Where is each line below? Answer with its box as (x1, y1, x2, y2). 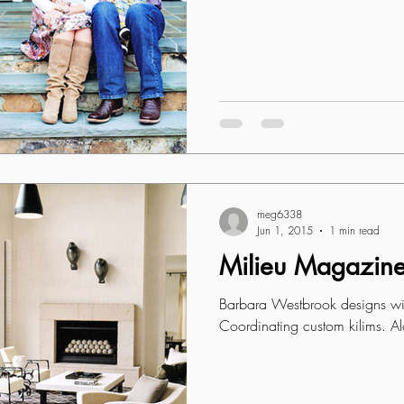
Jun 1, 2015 (257, 223, 313, 238)
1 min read (329, 223, 380, 238)
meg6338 (257, 207, 302, 222)
